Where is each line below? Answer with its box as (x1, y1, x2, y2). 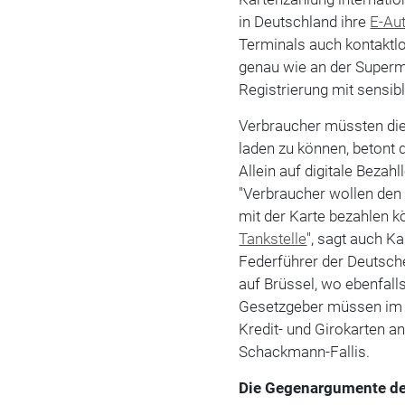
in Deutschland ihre (239, 12, 371, 31)
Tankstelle (239, 229, 307, 248)
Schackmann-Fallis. (239, 342, 371, 361)
